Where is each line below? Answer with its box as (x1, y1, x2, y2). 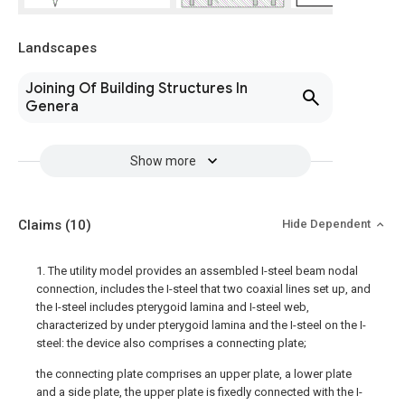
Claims (18, 217, 65, 233)
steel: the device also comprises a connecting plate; (36, 336, 306, 350)
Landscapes (18, 40, 97, 56)
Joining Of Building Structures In (25, 80, 248, 98)
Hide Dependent (282, 217, 373, 231)
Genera (25, 98, 79, 116)
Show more (129, 154, 196, 168)
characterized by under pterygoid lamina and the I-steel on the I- (36, 318, 366, 332)
